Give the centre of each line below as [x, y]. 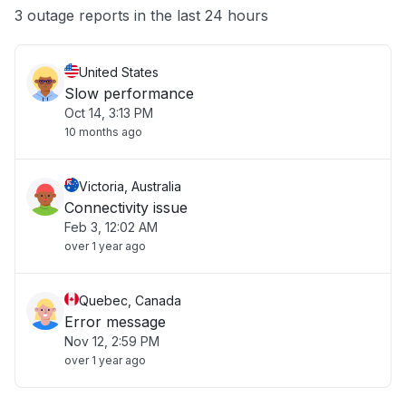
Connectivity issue [126, 208]
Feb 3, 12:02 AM [111, 227]
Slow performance [129, 93]
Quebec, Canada [130, 300]
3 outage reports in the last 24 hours [141, 15]
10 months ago [103, 132]
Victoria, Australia [130, 186]
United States [119, 72]
